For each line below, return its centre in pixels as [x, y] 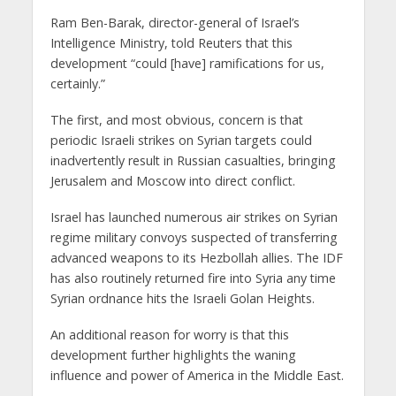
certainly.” [77, 84]
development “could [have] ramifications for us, [187, 64]
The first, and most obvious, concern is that [176, 120]
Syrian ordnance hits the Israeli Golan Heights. [182, 298]
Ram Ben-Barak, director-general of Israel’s [175, 23]
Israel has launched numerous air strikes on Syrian [194, 217]
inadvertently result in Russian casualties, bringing [193, 161]
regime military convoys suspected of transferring [194, 237]
